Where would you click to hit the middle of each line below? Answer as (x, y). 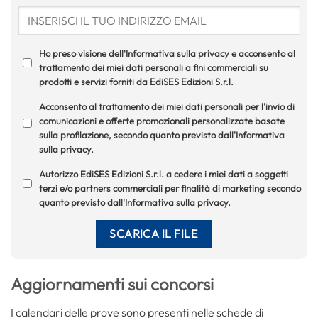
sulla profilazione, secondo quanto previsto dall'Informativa (161, 135)
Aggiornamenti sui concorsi (112, 284)
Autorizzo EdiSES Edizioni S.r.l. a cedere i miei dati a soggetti (163, 174)
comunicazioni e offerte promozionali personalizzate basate (161, 120)
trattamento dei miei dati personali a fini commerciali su (153, 67)
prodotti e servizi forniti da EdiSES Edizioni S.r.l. (136, 81)
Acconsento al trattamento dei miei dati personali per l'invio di (166, 106)
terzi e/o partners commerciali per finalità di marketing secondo (170, 188)
